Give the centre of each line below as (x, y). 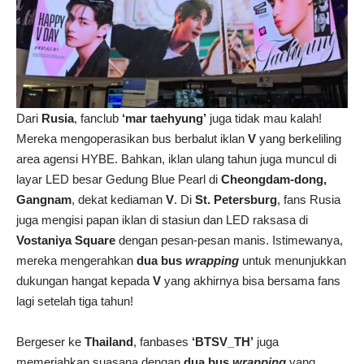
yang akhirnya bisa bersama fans (251, 280)
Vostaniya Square (66, 240)
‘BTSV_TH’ (223, 341)
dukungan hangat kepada (84, 280)
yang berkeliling (299, 138)
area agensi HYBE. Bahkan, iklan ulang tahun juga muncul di (176, 158)
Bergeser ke (50, 341)
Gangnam (44, 199)
